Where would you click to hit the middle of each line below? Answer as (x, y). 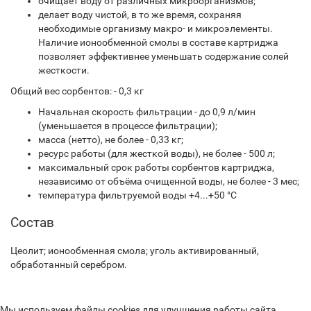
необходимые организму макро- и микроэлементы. (155, 28)
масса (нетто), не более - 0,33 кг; (111, 140)
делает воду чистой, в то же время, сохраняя (140, 15)
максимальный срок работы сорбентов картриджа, (156, 167)
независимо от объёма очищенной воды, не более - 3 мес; (169, 181)
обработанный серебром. (69, 264)
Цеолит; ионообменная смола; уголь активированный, (135, 251)
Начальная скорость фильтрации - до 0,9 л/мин (147, 112)
